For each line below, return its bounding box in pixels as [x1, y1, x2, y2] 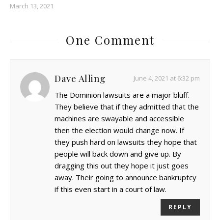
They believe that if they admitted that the [55, 102, 199, 112]
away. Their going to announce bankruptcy [55, 172, 196, 183]
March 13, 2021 [10, 1, 54, 11]
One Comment [65, 32, 155, 48]
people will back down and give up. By [55, 149, 181, 159]
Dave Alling [55, 72, 106, 85]
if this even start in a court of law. [55, 184, 166, 194]
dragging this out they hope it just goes [55, 161, 189, 171]
